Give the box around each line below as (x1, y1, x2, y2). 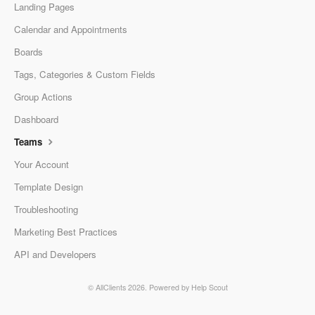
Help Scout (191, 282, 228, 293)
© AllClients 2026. (87, 282, 149, 293)
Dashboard (14, 112, 58, 127)
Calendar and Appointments (14, 22, 127, 37)
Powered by (148, 282, 191, 293)
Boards (14, 45, 43, 59)
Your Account (14, 157, 69, 172)
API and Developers (14, 247, 96, 262)
